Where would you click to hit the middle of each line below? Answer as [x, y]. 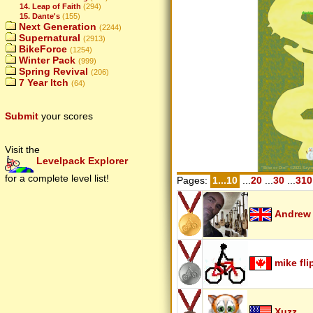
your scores [66, 116]
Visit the [22, 150]
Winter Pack [46, 60]
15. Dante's [40, 16]
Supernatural [48, 38]
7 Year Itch [42, 83]
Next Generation [56, 27]
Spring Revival [52, 72]
